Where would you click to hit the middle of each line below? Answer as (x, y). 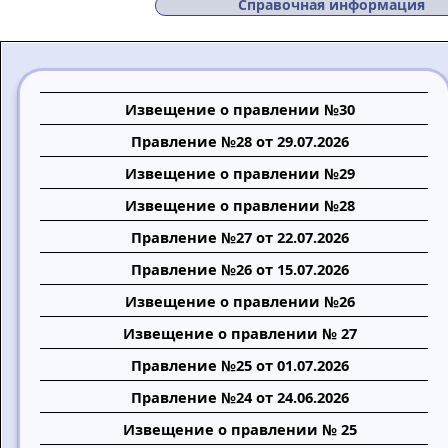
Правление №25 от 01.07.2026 (240, 365)
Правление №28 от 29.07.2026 (240, 141)
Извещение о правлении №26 (240, 301)
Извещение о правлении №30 (240, 109)
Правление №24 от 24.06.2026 (240, 397)
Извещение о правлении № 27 (240, 333)
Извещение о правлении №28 (240, 205)
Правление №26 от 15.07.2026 (240, 269)
